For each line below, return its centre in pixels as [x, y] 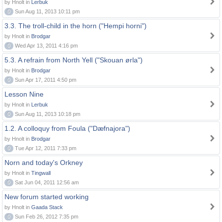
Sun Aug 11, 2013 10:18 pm [47, 114]
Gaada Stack [47, 207]
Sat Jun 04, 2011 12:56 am [46, 182]
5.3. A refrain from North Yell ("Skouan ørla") [74, 60]
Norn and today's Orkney [44, 163]
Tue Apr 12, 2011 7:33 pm [45, 148]
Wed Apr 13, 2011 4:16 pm [46, 46]
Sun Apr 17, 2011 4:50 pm [45, 80]
